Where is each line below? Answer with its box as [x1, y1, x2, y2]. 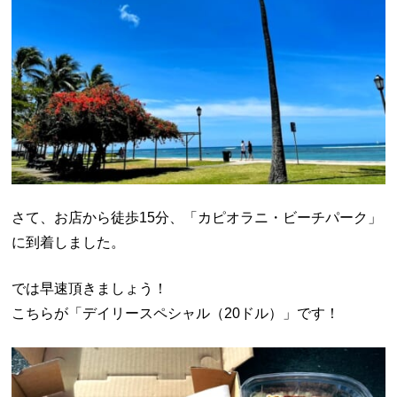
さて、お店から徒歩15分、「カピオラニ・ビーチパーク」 [12, 209, 383, 225]
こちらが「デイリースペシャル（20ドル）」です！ [12, 305, 340, 321]
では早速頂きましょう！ [12, 280, 168, 296]
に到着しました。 [12, 234, 126, 250]
